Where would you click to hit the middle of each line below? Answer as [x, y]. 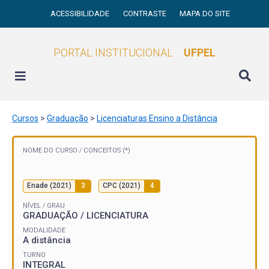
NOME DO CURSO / [53, 150]
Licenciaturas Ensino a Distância [157, 118]
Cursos [25, 118]
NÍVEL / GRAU [44, 205]
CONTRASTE [145, 14]
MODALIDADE [44, 230]
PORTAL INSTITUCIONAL [113, 53]
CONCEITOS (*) [107, 150]
